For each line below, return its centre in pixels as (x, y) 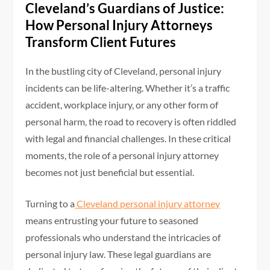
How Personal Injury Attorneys (119, 25)
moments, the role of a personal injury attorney (122, 155)
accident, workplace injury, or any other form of (122, 105)
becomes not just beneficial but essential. (110, 172)
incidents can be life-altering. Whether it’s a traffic (128, 88)
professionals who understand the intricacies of (123, 237)
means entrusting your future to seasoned (112, 221)
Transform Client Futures (101, 42)
